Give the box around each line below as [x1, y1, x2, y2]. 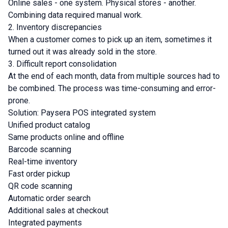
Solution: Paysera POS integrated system [8, 108, 156, 118]
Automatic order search [8, 193, 91, 203]
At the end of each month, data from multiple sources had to [8, 71, 220, 81]
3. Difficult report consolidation [8, 59, 117, 69]
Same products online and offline [8, 132, 124, 142]
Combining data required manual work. [8, 10, 142, 20]
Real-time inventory [8, 157, 77, 166]
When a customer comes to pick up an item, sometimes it [8, 35, 212, 44]
